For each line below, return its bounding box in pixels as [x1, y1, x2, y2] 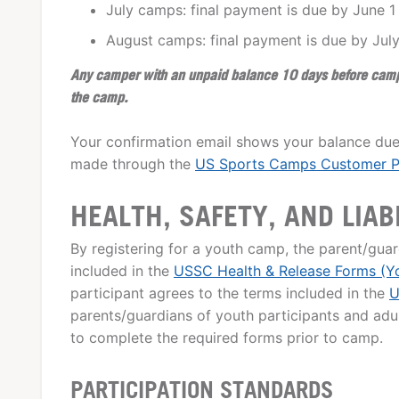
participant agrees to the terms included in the [70, 283, 389, 302]
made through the [70, 155, 195, 174]
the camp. [70, 88, 127, 107]
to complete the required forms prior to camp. [70, 328, 383, 346]
